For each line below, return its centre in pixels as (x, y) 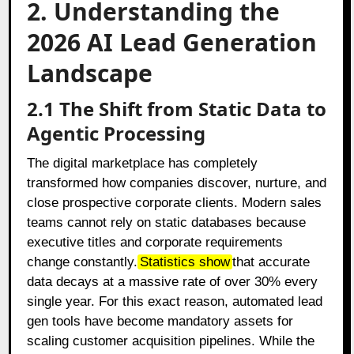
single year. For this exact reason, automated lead (175, 301)
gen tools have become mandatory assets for (160, 321)
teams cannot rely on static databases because (167, 222)
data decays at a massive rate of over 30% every (173, 281)
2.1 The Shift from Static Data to (177, 108)
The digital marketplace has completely (143, 163)
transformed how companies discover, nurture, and (177, 183)
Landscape (90, 73)
